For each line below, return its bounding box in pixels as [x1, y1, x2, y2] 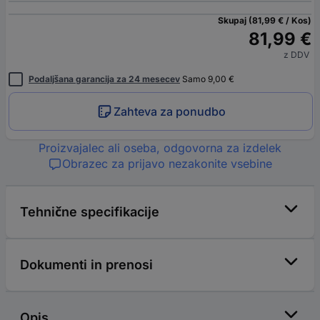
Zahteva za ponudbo [114, 104, 226, 119]
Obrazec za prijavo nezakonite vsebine [62, 156, 272, 171]
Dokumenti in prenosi [20, 256, 153, 272]
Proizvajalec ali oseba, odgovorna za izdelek [39, 140, 281, 155]
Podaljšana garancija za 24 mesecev [29, 73, 180, 84]
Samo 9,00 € [180, 73, 234, 84]
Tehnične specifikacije [20, 204, 159, 219]
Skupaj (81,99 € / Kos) [218, 14, 311, 26]
